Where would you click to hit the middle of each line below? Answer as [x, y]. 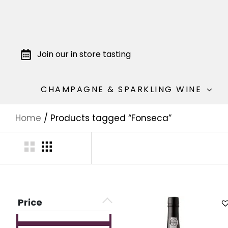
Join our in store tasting [84, 54]
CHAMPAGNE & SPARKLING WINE [121, 89]
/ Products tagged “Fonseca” [106, 118]
